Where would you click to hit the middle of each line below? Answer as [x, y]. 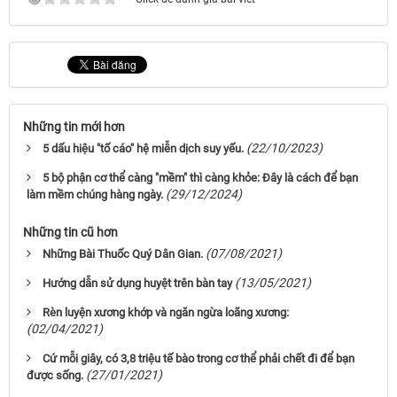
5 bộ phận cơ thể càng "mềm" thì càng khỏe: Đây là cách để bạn [200, 177]
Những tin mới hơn [74, 126]
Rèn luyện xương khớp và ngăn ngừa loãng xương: [166, 312]
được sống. [55, 375]
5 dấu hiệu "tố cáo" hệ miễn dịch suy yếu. [143, 148]
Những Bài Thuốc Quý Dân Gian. [123, 253]
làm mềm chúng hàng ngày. [95, 194]
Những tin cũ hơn [70, 232]
